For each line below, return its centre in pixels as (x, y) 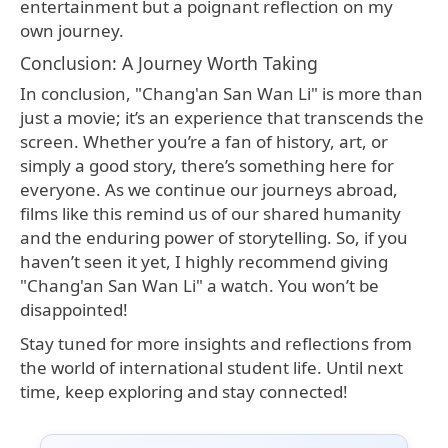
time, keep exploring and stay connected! (184, 391)
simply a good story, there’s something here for (207, 165)
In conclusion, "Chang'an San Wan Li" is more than (221, 93)
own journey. (72, 30)
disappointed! (74, 309)
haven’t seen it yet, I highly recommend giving (204, 261)
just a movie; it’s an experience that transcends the (222, 117)
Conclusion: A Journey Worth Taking (169, 62)
